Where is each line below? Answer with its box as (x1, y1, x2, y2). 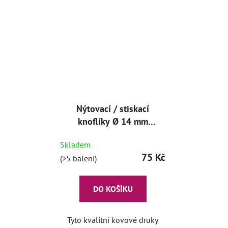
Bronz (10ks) (88, 128, 138, 140)
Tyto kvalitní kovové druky (67, 215, 158, 225)
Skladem (60, 139, 91, 150)
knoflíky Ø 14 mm (77, 116, 148, 127)
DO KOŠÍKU (93, 184, 133, 194)
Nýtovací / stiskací (76, 103, 149, 115)
